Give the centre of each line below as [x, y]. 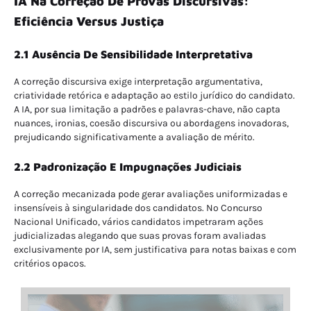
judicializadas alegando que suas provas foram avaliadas [140, 235]
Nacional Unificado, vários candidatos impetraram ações [138, 221]
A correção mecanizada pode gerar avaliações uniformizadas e [151, 194]
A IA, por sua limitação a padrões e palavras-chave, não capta [147, 110]
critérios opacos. [50, 263]
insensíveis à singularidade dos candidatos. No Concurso [138, 208]
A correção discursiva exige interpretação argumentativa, [138, 82]
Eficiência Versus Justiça [89, 22]
